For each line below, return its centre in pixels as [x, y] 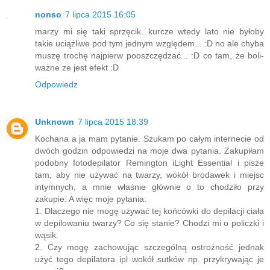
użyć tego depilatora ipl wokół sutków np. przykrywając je [149, 259]
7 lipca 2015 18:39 [113, 122]
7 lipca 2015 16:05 [100, 15]
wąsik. [47, 235]
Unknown [55, 122]
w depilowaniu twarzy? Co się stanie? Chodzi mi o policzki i [149, 223]
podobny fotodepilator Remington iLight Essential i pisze [149, 163]
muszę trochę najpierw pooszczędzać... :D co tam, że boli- [149, 56]
